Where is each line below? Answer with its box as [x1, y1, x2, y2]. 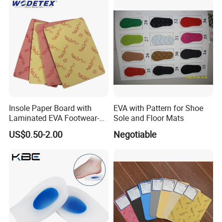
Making [9, 122, 36, 133]
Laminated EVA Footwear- [9, 112, 100, 123]
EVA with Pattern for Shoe [113, 102, 203, 113]
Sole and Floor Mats [113, 112, 184, 123]
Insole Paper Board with [9, 102, 92, 113]
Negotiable [113, 128, 157, 140]
